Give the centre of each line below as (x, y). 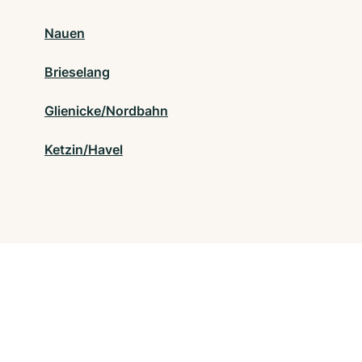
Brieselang (77, 72)
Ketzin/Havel (84, 149)
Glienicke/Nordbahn (106, 110)
